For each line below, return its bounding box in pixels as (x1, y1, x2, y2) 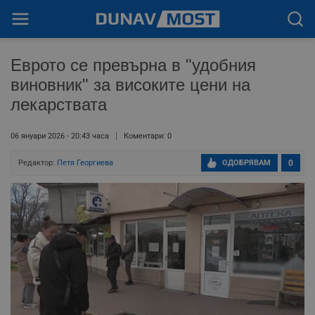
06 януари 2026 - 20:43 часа (11, 131, 109, 141)
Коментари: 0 (124, 131, 172, 141)
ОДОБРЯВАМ (222, 158, 271, 167)
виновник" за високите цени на (11, 75, 250, 94)
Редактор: (18, 158, 57, 167)
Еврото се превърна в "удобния (11, 56, 256, 75)
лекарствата (11, 95, 107, 114)
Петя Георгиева (57, 158, 113, 167)
